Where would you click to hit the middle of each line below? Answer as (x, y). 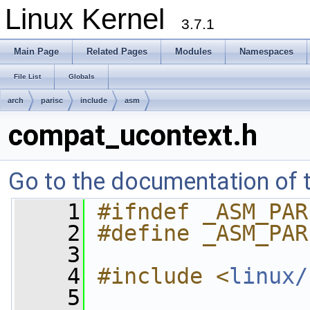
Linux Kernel (93, 19)
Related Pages (117, 52)
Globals (82, 76)
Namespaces (266, 52)
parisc (52, 100)
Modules (193, 52)
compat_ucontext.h (133, 135)
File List (27, 76)
